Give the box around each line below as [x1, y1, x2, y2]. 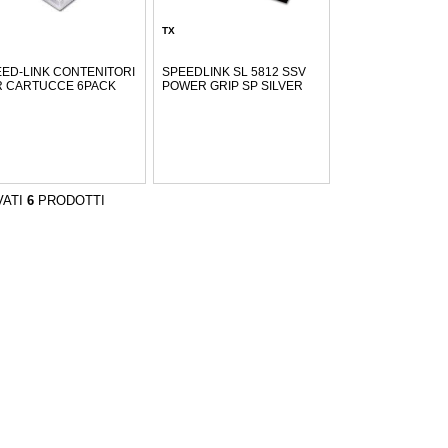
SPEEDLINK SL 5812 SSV [161, 65, 306, 79]
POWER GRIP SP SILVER [161, 79, 303, 93]
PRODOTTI [33, 193, 105, 208]
